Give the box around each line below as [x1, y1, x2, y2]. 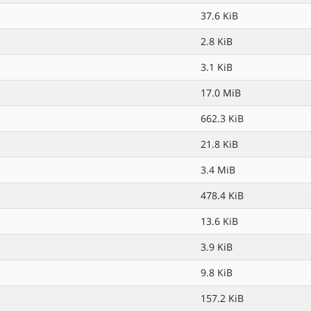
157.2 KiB [201, 292, 244, 305]
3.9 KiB [201, 240, 233, 253]
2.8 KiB [201, 35, 233, 48]
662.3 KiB [201, 112, 244, 125]
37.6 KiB [201, 9, 238, 22]
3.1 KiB [201, 60, 233, 74]
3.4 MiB [201, 163, 235, 176]
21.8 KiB [201, 137, 238, 151]
